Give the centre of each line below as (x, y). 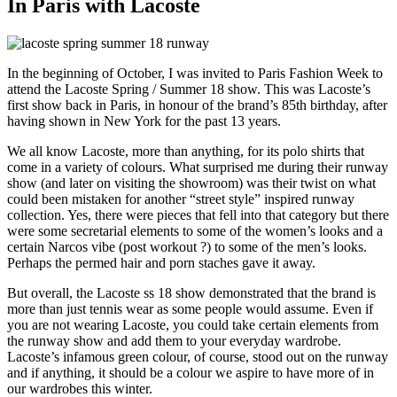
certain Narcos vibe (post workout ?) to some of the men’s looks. (187, 246)
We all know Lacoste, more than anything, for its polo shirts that (186, 151)
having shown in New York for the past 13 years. (144, 121)
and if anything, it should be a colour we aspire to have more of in (191, 372)
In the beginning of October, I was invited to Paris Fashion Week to (195, 73)
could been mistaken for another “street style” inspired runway (181, 198)
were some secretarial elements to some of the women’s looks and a (195, 230)
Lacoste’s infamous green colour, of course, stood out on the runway (198, 356)
